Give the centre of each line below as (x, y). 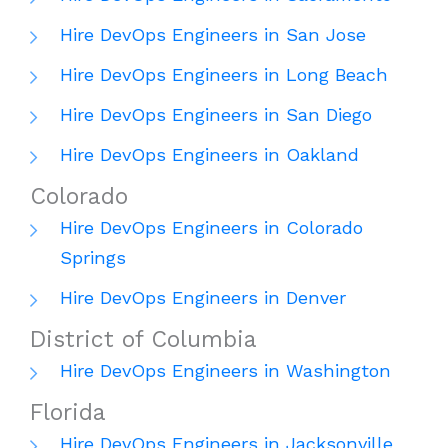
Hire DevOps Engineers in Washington (225, 371)
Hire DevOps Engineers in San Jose (213, 35)
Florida (68, 413)
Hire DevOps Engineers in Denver (203, 298)
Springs (93, 258)
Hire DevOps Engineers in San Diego (216, 115)
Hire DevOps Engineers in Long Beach (224, 75)
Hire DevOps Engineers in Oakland (209, 155)
